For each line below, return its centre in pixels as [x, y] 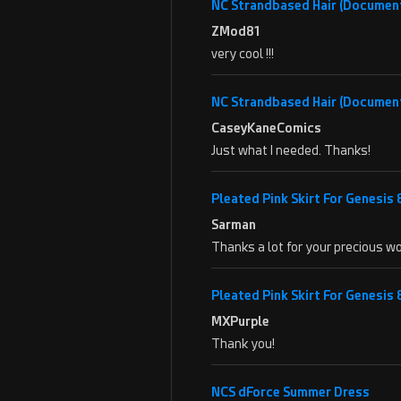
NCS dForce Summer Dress [290, 392]
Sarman [234, 225]
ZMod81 [235, 31]
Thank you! [243, 344]
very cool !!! [243, 54]
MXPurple [240, 321]
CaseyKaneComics [266, 128]
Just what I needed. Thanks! [291, 150]
